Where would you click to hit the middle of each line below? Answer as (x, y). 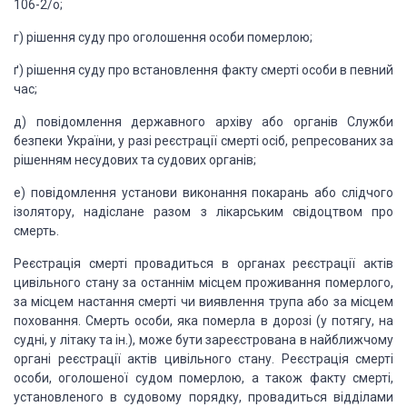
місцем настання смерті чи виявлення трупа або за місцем (210, 302)
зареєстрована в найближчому (298, 340)
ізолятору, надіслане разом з (110, 212)
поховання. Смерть (72, 321)
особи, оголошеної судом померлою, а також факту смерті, (203, 378)
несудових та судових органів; (164, 160)
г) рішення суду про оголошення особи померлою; (163, 37)
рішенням (43, 160)
